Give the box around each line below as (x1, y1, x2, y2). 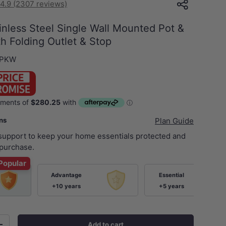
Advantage (50, 171, 82, 179)
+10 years (51, 182, 81, 190)
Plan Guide (155, 116, 194, 126)
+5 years (159, 182, 185, 190)
